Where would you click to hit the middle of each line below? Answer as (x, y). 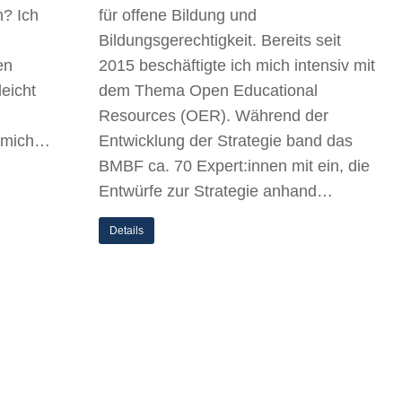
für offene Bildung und (178, 15)
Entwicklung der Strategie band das (226, 141)
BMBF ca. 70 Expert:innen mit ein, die (234, 166)
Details (127, 231)
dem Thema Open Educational (208, 91)
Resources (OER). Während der (214, 116)
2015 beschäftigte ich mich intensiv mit (237, 66)
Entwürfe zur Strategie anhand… (216, 191)
